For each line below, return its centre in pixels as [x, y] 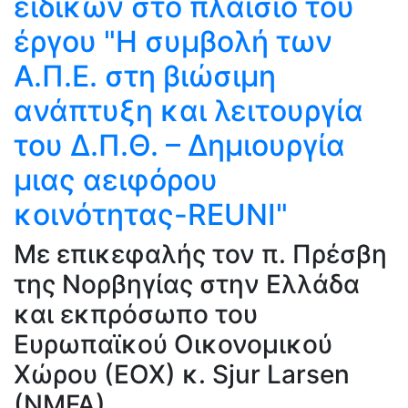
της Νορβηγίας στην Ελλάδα [187, 284]
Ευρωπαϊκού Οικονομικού [173, 344]
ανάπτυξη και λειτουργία [189, 111]
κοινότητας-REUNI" [151, 214]
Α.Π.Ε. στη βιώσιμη [145, 76]
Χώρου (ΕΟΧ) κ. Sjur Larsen [182, 374]
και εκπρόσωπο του [136, 314]
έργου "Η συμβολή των [173, 41]
